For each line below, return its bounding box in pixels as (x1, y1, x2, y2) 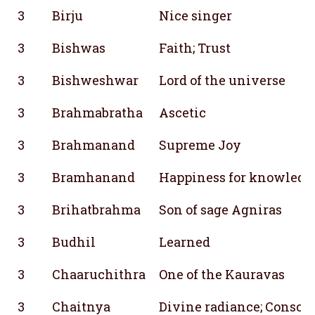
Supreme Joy (159, 136, 241, 153)
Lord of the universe (159, 71, 285, 89)
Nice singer (159, 6, 232, 24)
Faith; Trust (159, 39, 231, 56)
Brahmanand (52, 136, 135, 153)
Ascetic (159, 103, 206, 121)
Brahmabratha (52, 103, 143, 121)
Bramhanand (52, 168, 135, 186)
